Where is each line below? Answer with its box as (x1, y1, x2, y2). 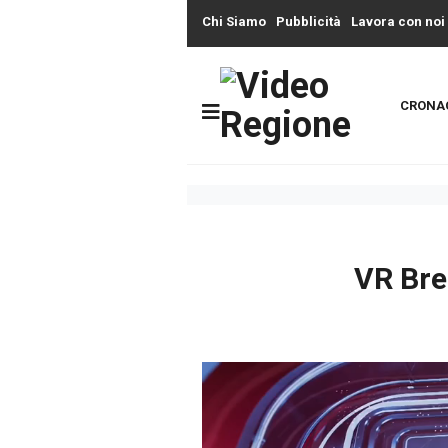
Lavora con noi (351, 14, 445, 29)
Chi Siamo (202, 14, 266, 29)
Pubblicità (276, 14, 341, 29)
